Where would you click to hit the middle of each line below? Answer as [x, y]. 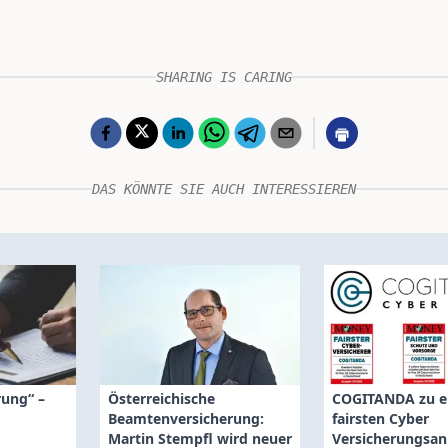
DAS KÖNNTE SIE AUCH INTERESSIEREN [224, 189]
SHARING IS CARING [224, 77]
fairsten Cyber [380, 418]
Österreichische [161, 398]
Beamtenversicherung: [186, 418]
